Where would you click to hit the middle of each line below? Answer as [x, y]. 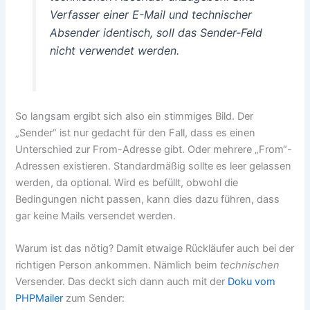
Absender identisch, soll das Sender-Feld [156, 33]
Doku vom [252, 282]
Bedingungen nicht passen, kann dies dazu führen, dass [148, 200]
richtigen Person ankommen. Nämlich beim [118, 265]
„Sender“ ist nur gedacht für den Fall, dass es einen [136, 133]
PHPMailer [39, 299]
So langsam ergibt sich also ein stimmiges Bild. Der [135, 117]
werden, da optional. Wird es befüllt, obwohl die [127, 183]
